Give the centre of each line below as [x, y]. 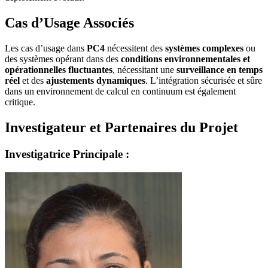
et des [33, 81]
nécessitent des [135, 48]
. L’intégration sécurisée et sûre [204, 81]
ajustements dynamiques [96, 81]
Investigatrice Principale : [67, 154]
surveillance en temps [220, 70]
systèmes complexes [204, 48]
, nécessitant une [144, 70]
